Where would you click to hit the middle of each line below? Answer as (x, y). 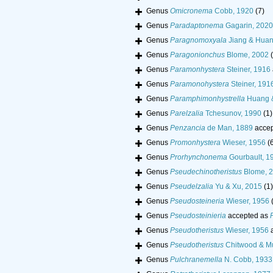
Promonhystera (195, 143)
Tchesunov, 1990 (232, 114)
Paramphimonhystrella (207, 99)
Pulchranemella (196, 260)
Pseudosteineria (197, 201)
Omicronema (191, 11)
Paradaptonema (197, 26)
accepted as (248, 216)
